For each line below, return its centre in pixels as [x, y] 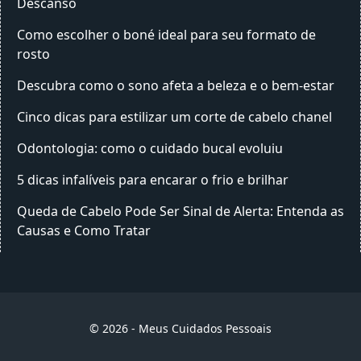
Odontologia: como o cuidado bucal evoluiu [150, 148]
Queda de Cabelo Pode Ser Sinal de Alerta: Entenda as [180, 211]
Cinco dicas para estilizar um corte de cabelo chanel [174, 117]
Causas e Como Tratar [84, 230]
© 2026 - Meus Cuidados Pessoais [180, 328]
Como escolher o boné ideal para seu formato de [166, 35]
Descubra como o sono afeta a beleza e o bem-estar [176, 85]
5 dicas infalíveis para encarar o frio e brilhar [153, 180]
